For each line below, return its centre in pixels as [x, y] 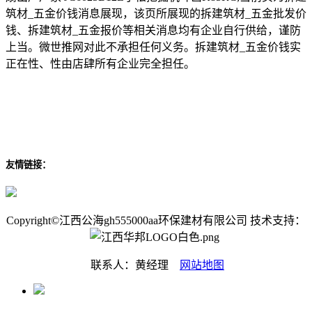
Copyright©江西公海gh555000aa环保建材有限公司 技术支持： [156, 220]
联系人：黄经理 [134, 265]
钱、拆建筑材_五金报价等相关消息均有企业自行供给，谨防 [153, 30]
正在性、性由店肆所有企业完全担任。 [100, 63]
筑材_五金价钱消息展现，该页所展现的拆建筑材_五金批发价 [156, 13]
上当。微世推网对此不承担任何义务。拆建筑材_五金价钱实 [153, 47]
